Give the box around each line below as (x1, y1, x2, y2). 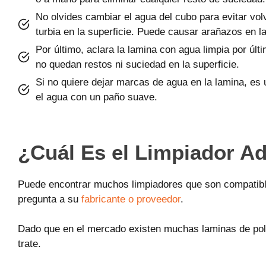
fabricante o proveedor (81, 193, 180, 205)
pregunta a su (18, 193, 81, 205)
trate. (18, 238, 41, 249)
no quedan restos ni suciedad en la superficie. (36, 59, 239, 70)
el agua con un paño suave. (36, 91, 157, 103)
